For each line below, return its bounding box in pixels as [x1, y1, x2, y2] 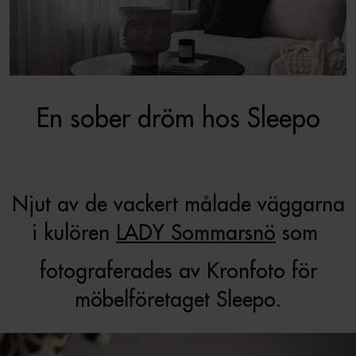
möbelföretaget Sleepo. [75, 285, 281, 312]
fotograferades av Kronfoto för [39, 257, 317, 284]
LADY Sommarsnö [116, 219, 276, 246]
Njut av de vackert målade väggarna [11, 190, 345, 217]
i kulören [32, 219, 116, 246]
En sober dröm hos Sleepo [36, 101, 320, 134]
